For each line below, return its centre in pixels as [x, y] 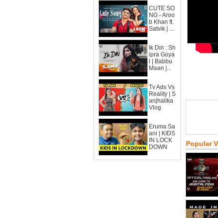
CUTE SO [162, 8]
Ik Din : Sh [162, 48]
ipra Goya [162, 54]
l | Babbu [161, 61]
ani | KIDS [162, 133]
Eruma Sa [162, 127]
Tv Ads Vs [162, 87]
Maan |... [160, 68]
